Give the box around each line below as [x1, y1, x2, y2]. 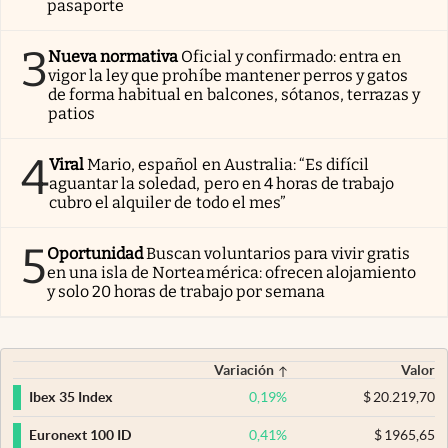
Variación [214, 361, 275, 378]
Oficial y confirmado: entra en [181, 46, 402, 66]
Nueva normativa [48, 46, 179, 66]
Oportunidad [47, 243, 144, 263]
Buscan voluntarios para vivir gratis [146, 243, 411, 263]
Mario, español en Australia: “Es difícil [87, 154, 370, 174]
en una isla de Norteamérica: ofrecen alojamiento [47, 262, 417, 282]
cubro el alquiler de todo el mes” [49, 192, 286, 212]
